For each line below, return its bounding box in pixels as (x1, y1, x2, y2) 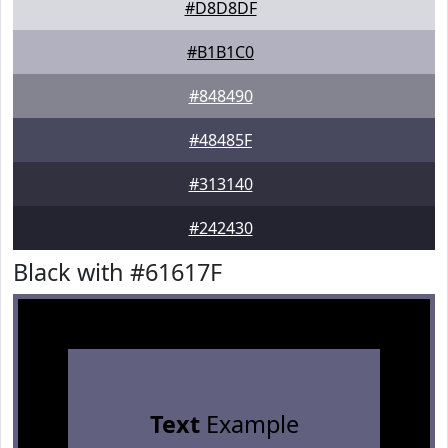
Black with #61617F (13, 256, 222, 288)
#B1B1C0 (187, 41, 254, 63)
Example (199, 408, 299, 440)
